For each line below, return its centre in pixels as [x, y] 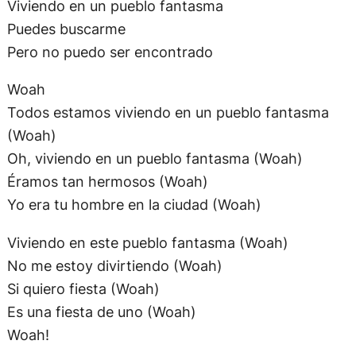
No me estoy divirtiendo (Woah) [114, 151]
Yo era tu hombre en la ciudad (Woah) [134, 90]
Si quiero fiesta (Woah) [83, 174]
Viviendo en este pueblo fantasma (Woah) [147, 128]
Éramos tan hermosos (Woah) [107, 67]
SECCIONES [49, 327]
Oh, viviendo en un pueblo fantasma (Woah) [155, 44]
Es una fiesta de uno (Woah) [101, 197]
